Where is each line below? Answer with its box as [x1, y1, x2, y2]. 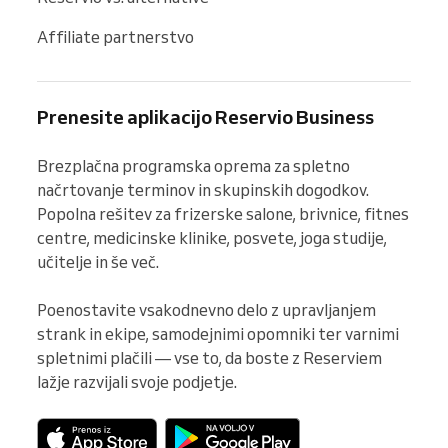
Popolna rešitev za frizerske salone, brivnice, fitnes [37, 203, 409, 224]
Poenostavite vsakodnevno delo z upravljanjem [37, 299, 376, 320]
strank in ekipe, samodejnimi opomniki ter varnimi [37, 323, 399, 344]
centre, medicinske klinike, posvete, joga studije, [37, 227, 387, 248]
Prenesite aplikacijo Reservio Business [37, 104, 374, 129]
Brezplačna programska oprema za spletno [37, 155, 350, 176]
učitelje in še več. [37, 251, 159, 272]
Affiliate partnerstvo [37, 26, 194, 47]
